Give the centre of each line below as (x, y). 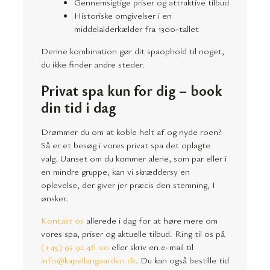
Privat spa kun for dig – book (131, 91)
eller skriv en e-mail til (151, 247)
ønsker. (55, 198)
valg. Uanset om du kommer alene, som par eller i (134, 158)
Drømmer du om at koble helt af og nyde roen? (131, 132)
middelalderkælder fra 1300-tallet (137, 28)
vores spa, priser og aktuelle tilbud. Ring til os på (133, 234)
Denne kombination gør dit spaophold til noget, (133, 50)
